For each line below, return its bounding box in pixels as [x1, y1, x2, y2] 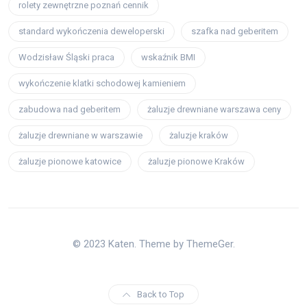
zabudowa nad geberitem [19, 104, 121, 115]
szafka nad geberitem [191, 26, 278, 37]
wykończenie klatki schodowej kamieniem [19, 78, 186, 89]
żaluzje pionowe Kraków [148, 156, 245, 167]
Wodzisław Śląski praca [19, 52, 114, 63]
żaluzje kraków [169, 130, 228, 141]
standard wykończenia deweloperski [19, 26, 164, 37]
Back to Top [137, 289, 184, 300]
